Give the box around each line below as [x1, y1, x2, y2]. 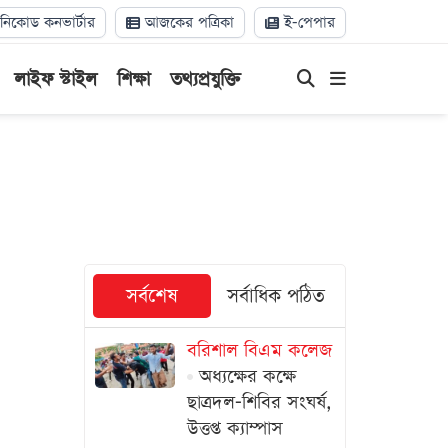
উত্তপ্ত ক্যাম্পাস [186, 416, 283, 441]
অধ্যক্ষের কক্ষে [192, 364, 296, 389]
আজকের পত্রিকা [140, 12, 234, 33]
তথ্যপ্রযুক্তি [169, 67, 241, 92]
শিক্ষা [116, 67, 150, 92]
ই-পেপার [279, 12, 335, 33]
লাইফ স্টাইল [13, 67, 97, 92]
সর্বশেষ [125, 283, 178, 310]
